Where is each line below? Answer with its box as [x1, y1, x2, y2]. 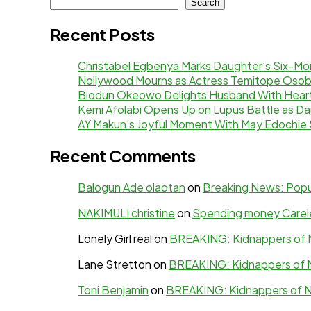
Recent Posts [50, 24, 155, 45]
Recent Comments [50, 145, 196, 167]
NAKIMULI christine [78, 205, 175, 220]
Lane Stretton [78, 256, 151, 271]
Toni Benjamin [78, 282, 149, 297]
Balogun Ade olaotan [78, 179, 185, 194]
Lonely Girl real [78, 230, 152, 246]
